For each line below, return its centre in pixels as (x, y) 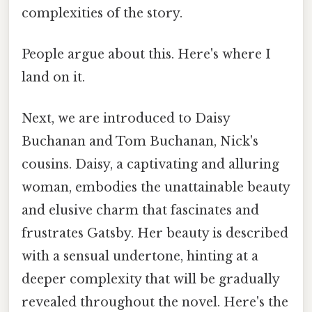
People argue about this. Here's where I (146, 55)
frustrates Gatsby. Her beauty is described (155, 234)
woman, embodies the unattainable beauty (156, 188)
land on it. (53, 78)
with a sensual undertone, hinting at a (140, 257)
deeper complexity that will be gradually (150, 280)
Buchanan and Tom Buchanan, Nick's (140, 142)
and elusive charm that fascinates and (140, 211)
